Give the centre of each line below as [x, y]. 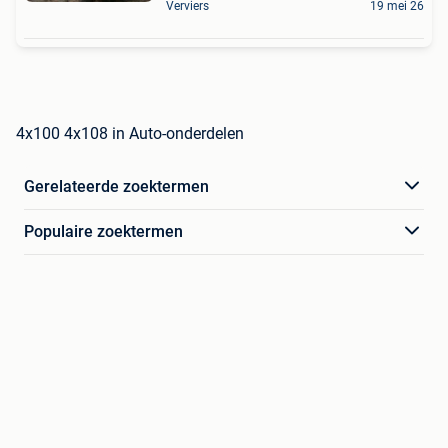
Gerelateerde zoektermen [116, 186]
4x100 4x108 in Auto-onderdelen [130, 133]
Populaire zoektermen [103, 231]
